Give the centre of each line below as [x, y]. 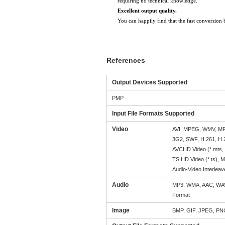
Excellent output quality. [147, 11]
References [126, 60]
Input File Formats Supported [153, 114]
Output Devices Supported [150, 82]
